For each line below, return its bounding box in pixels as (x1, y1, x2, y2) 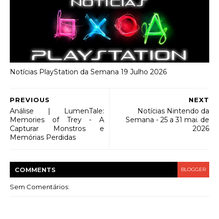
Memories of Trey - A (10, 115, 104, 124)
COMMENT (15, 165, 51, 174)
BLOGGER (181, 166, 206, 173)
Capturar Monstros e (10, 124, 104, 133)
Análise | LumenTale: (10, 106, 104, 115)
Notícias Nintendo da (137, 106, 209, 115)
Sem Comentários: (10, 182, 69, 191)
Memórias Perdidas (10, 132, 76, 142)
